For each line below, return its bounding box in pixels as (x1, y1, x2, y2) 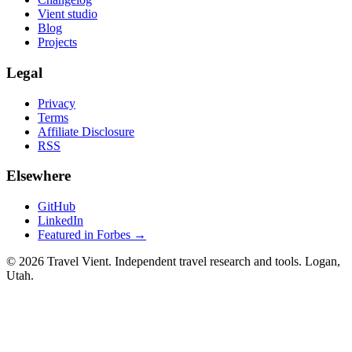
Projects (38, 35, 77, 49)
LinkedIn (38, 214, 83, 228)
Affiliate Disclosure (38, 124, 134, 138)
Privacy (38, 96, 75, 110)
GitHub (38, 200, 75, 214)
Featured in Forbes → (38, 228, 146, 242)
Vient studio (38, 7, 97, 21)
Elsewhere (6, 167, 71, 185)
